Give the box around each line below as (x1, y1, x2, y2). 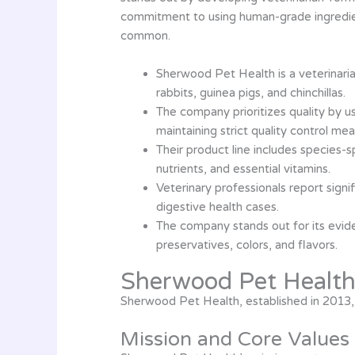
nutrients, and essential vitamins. (156, 162, 330, 176)
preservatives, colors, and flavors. (156, 238, 338, 252)
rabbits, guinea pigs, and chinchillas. (156, 86, 345, 100)
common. (120, 29, 170, 43)
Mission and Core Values (120, 326, 349, 351)
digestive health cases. (156, 200, 279, 214)
